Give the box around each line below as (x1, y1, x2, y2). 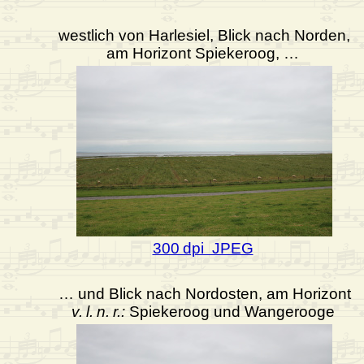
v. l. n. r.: (71, 303, 125, 321)
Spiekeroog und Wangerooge (124, 303, 335, 321)
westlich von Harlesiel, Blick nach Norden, (58, 27, 350, 45)
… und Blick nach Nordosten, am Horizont (58, 285, 351, 303)
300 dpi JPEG (152, 240, 253, 258)
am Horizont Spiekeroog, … (106, 45, 299, 63)
